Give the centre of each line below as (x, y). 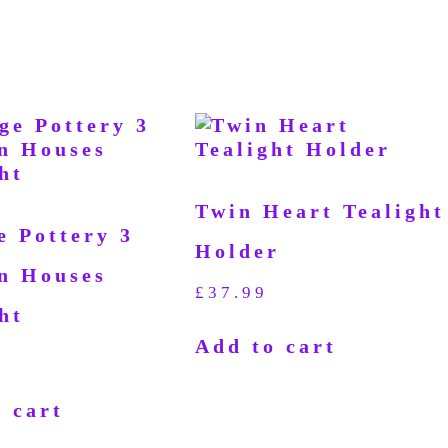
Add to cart (266, 345)
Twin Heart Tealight (320, 210)
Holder (238, 250)
